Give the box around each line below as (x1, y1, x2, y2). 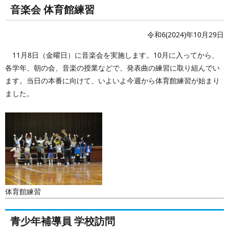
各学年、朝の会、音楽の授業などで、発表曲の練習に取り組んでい (5, 62, 220, 73)
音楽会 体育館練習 (10, 2, 95, 16)
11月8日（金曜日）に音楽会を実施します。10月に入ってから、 (5, 50, 219, 60)
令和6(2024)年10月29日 (147, 29, 224, 39)
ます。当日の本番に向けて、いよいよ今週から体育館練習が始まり (5, 75, 220, 85)
